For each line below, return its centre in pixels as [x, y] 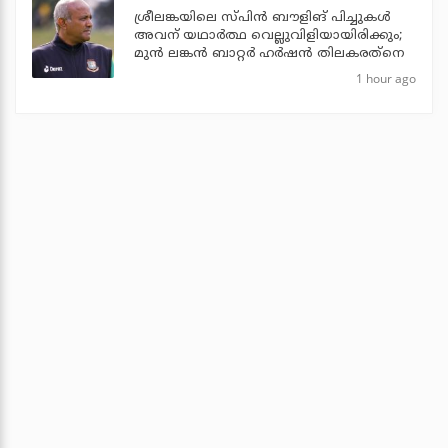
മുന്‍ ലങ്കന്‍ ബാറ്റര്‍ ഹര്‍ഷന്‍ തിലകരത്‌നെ [269, 53]
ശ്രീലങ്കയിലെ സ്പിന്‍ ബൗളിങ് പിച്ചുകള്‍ [262, 17]
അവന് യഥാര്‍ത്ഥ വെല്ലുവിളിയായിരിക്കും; [268, 35]
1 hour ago [386, 78]
